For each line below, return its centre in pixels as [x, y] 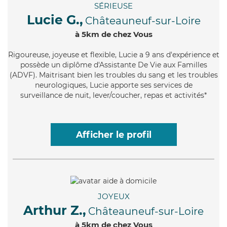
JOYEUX [113, 196]
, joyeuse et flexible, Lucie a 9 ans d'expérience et [134, 55]
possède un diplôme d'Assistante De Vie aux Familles [113, 65]
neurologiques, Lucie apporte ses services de [113, 85]
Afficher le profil [113, 135]
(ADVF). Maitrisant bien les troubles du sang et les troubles [113, 75]
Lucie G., [55, 20]
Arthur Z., [55, 210]
